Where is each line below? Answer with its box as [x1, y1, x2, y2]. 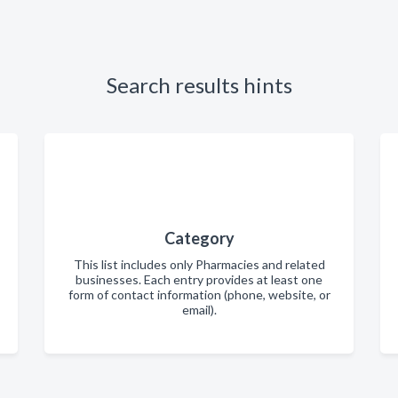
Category [163, 228, 235, 248]
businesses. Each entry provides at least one [76, 272, 322, 287]
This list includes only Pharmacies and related [73, 257, 325, 272]
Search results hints [106, 72, 292, 98]
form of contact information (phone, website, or [68, 287, 330, 302]
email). [181, 302, 217, 317]
